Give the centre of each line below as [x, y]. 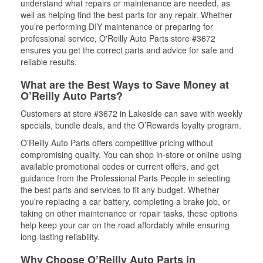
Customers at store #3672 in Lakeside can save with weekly [131, 113]
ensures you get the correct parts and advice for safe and [127, 50]
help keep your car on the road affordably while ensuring [125, 225]
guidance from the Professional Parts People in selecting [125, 178]
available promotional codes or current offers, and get [120, 166]
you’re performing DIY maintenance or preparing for [117, 26]
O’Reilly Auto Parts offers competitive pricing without [117, 143]
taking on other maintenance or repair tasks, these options [129, 213]
